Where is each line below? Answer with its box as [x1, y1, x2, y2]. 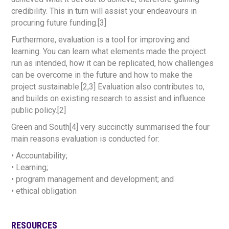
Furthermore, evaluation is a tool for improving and [11, 35, 190, 44]
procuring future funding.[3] [11, 18, 107, 28]
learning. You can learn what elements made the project [11, 47, 207, 56]
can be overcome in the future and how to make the [11, 70, 193, 80]
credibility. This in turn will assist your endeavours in [11, 6, 197, 16]
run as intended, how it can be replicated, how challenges [11, 58, 214, 68]
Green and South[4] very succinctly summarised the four [11, 122, 210, 132]
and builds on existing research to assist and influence [11, 94, 206, 103]
